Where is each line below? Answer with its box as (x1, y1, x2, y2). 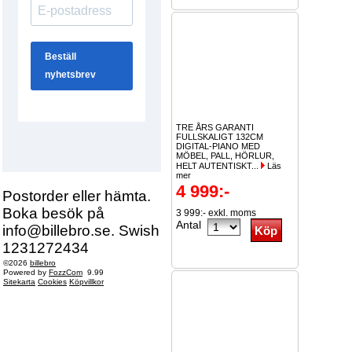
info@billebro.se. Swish (2, 222, 159, 239)
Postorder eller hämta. (2, 188, 151, 204)
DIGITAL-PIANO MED (176, 141, 260, 151)
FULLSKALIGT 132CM (176, 132, 263, 141)
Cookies (38, 277, 67, 286)
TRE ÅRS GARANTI (176, 123, 254, 132)
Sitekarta (3, 277, 35, 286)
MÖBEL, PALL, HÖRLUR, (176, 151, 274, 160)
